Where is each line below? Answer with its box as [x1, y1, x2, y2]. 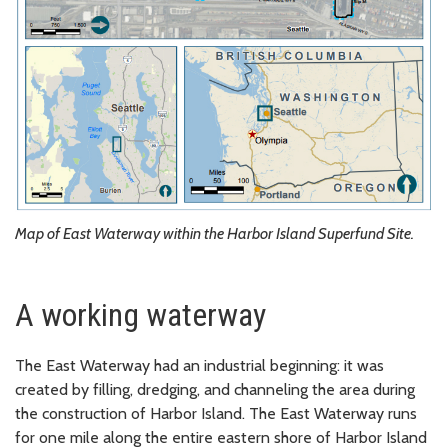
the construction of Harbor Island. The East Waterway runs [15, 403, 417, 423]
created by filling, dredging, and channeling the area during [15, 379, 415, 399]
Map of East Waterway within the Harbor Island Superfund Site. [15, 223, 414, 243]
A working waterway [15, 295, 266, 334]
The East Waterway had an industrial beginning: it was [15, 355, 384, 375]
